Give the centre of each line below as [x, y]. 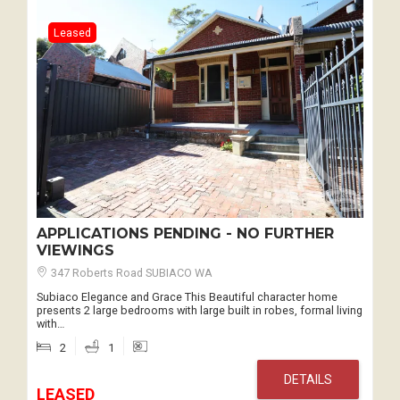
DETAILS [308, 379]
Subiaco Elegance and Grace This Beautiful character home [187, 297]
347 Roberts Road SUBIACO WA [130, 272]
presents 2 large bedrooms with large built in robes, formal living [200, 311]
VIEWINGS [75, 250]
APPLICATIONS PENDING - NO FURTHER [185, 233]
